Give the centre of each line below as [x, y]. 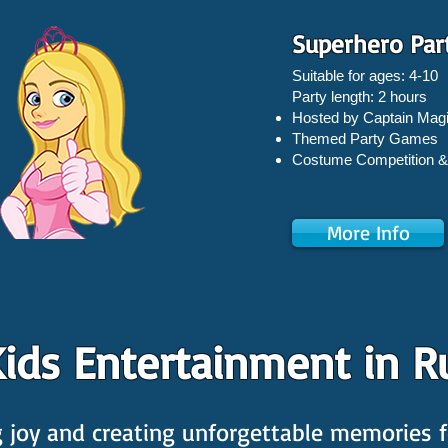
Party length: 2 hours [359, 96]
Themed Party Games [365, 138]
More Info [368, 232]
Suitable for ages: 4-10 [365, 75]
